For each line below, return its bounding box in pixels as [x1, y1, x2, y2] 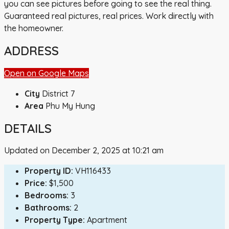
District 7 [42, 88, 75, 99]
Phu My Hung [45, 100, 95, 111]
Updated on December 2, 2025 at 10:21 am [4, 145, 164, 156]
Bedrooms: [25, 190, 68, 201]
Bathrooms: [25, 202, 72, 213]
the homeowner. [4, 22, 63, 33]
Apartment [87, 215, 127, 225]
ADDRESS [4, 42, 59, 58]
